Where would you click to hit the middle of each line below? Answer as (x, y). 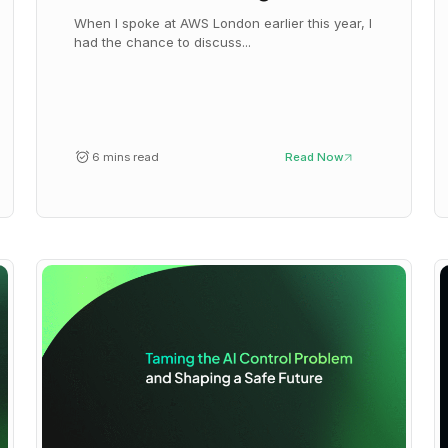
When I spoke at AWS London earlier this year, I (223, 23)
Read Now (315, 157)
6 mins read (125, 157)
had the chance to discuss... (163, 42)
